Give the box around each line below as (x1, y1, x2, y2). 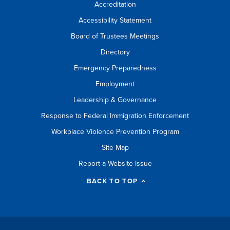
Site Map (101, 143, 129, 152)
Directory (100, 47, 130, 56)
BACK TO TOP (86, 177, 138, 185)
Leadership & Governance (73, 95, 157, 104)
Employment (95, 79, 135, 88)
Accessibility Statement (79, 15, 151, 25)
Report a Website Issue (78, 159, 152, 168)
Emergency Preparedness (73, 63, 157, 72)
